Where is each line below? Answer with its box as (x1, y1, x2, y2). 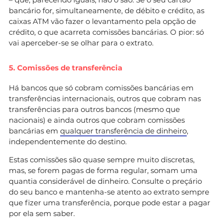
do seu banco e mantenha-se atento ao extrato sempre (9, 187, 209, 197)
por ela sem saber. (9, 208, 75, 218)
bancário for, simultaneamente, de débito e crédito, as (9, 5, 204, 15)
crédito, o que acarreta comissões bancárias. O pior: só (9, 27, 204, 37)
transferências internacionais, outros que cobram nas (9, 93, 201, 103)
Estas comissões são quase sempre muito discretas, (9, 154, 195, 164)
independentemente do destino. (9, 136, 127, 146)
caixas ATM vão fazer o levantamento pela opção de (9, 16, 196, 26)
